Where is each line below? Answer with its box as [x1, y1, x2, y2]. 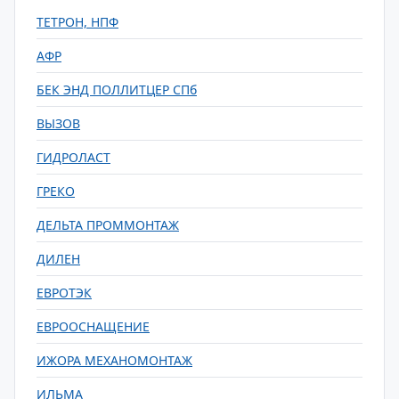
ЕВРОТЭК [37, 284, 92, 301]
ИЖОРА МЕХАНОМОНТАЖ [37, 352, 192, 369]
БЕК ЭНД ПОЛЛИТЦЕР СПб [37, 81, 197, 98]
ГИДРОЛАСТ [37, 149, 110, 166]
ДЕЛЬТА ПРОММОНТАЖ [37, 216, 179, 233]
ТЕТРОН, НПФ [37, 13, 118, 30]
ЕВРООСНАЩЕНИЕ [37, 318, 150, 335]
